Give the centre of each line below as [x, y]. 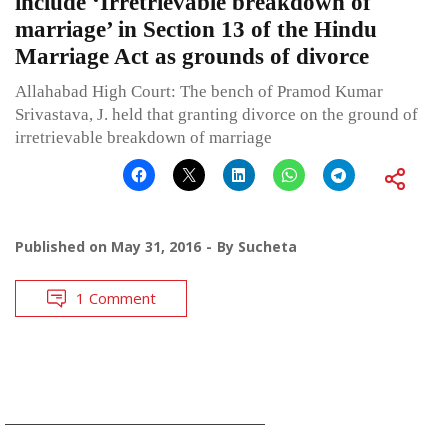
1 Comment [116, 297]
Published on [63, 246]
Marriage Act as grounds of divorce [192, 56]
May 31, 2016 [156, 246]
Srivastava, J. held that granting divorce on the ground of [216, 114]
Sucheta [267, 246]
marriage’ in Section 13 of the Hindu [196, 29]
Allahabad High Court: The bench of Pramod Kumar [199, 91]
